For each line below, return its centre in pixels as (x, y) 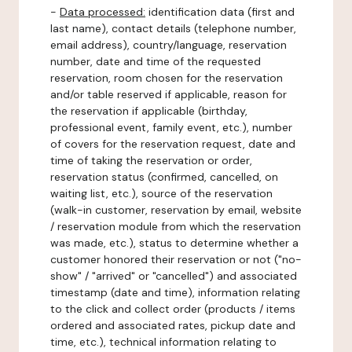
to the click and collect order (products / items (173, 309)
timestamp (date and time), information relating (175, 292)
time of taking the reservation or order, (151, 160)
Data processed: (103, 12)
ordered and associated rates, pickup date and (173, 325)
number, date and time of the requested (156, 61)
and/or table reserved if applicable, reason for (169, 94)
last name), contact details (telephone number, (173, 28)
